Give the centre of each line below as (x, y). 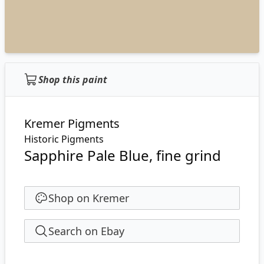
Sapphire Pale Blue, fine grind (123, 155)
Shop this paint (73, 80)
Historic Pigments (64, 139)
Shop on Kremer (89, 198)
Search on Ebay (86, 231)
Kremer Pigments (72, 123)
